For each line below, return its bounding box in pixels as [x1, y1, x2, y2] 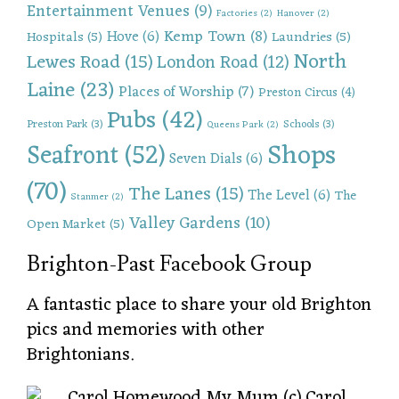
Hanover [277, 4, 314, 22]
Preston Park [27, 114, 88, 134]
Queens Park [207, 116, 264, 134]
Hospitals [27, 25, 84, 49]
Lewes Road [27, 46, 120, 79]
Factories [216, 4, 257, 22]
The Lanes [128, 178, 211, 211]
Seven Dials [169, 146, 242, 172]
